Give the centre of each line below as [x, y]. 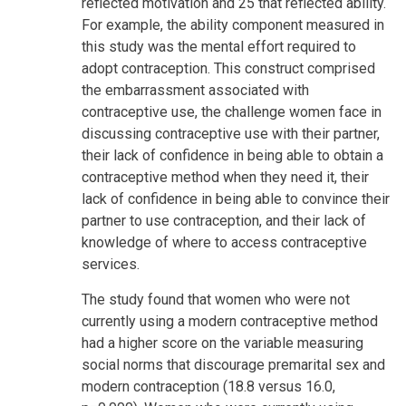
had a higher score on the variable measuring [222, 343]
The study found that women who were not [216, 299]
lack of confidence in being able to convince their [236, 198]
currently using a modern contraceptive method [230, 321]
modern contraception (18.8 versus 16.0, [208, 386]
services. [111, 264]
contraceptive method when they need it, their [225, 177]
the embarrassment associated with [195, 90]
